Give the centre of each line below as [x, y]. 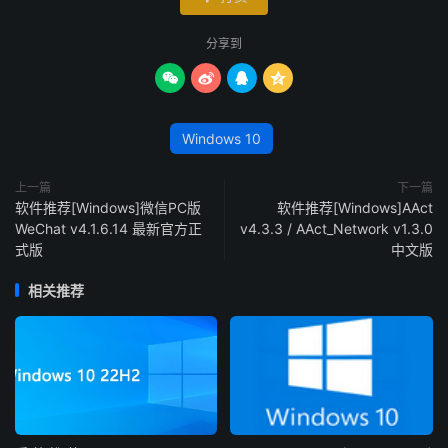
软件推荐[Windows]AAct [355, 207]
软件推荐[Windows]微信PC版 [108, 207]
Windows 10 [221, 138]
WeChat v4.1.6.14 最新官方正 [108, 228]
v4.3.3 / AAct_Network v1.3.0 [336, 228]
